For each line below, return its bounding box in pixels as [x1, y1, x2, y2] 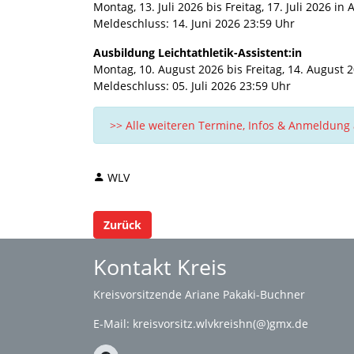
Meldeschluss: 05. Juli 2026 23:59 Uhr [93, 77, 291, 93]
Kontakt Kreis [93, 252, 227, 281]
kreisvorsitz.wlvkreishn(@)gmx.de [133, 316, 308, 331]
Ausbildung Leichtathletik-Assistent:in [93, 44, 302, 60]
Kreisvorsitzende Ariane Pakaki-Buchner [93, 287, 305, 302]
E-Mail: [93, 316, 133, 331]
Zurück [104, 217, 141, 232]
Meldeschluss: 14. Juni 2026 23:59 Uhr [93, 15, 295, 31]
